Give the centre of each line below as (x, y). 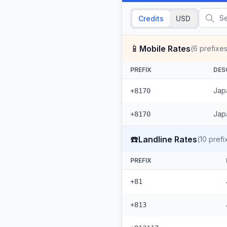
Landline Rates (168, 139)
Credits (151, 18)
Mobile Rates (165, 48)
